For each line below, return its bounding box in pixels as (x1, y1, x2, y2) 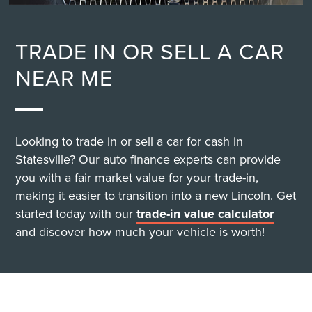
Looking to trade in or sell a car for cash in (15, 132, 244, 150)
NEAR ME (15, 61, 114, 93)
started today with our (15, 205, 137, 223)
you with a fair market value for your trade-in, (15, 169, 259, 187)
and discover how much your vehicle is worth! (15, 223, 265, 241)
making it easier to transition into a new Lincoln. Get (15, 187, 297, 205)
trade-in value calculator (136, 205, 274, 224)
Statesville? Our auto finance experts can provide (15, 150, 281, 169)
